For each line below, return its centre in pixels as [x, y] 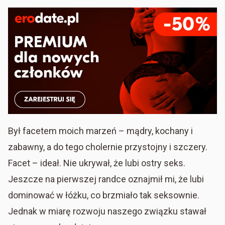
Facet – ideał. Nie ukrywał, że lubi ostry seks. [97, 163]
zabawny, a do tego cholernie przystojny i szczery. [108, 147]
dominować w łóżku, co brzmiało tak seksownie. [104, 195]
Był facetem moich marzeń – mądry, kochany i [100, 131]
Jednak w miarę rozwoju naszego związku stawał [107, 211]
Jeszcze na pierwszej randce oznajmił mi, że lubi [106, 179]
